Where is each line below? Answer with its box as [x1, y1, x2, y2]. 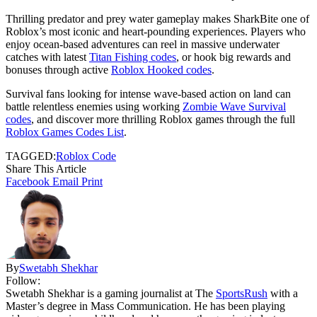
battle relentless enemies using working [6, 100, 183, 113]
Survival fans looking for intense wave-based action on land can [6, 87, 291, 100]
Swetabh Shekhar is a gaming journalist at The [6, 287, 216, 299]
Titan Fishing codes [89, 50, 176, 63]
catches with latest [6, 50, 89, 63]
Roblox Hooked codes [111, 63, 212, 76]
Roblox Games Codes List [6, 125, 124, 138]
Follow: [6, 274, 40, 287]
